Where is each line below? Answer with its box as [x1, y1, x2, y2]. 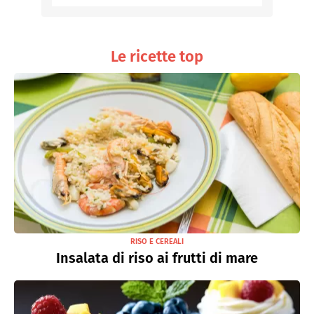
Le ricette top [111, 46, 203, 66]
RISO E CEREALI [130, 237, 184, 246]
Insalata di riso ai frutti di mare [56, 250, 258, 266]
